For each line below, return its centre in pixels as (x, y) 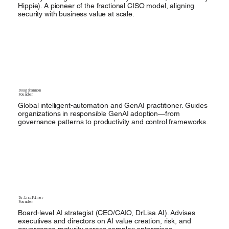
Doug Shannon (29, 90)
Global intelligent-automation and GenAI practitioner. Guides (113, 105)
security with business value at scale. (76, 14)
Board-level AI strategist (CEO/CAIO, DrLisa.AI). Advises (107, 213)
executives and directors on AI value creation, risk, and (105, 221)
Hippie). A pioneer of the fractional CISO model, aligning (106, 6)
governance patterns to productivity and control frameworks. (113, 121)
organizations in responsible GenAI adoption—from (99, 113)
